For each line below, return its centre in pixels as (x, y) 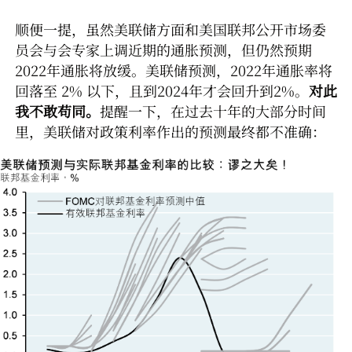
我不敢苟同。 (57, 110)
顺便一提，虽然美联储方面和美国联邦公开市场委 (170, 29)
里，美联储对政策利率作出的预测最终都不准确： (170, 131)
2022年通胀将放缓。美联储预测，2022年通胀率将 (174, 70)
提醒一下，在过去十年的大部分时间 (213, 110)
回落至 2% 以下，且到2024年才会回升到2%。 (162, 90)
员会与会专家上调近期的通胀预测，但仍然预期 (163, 49)
